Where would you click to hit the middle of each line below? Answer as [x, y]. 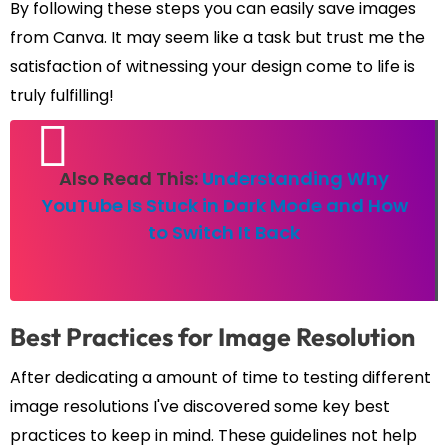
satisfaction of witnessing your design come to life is [212, 66]
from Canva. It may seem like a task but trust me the [217, 37]
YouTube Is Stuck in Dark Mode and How [224, 205]
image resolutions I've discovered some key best [200, 406]
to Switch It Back [224, 232]
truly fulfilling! [62, 95]
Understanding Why [295, 178]
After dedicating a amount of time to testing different [220, 377]
